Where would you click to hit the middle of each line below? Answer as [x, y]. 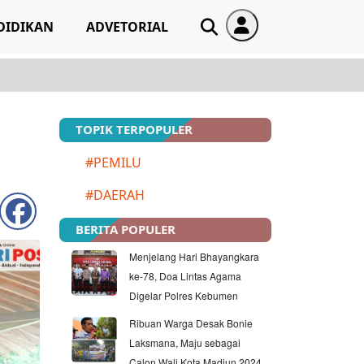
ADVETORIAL [127, 27]
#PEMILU [113, 162]
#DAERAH [115, 195]
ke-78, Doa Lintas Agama [185, 276]
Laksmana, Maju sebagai [185, 342]
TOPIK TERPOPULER [134, 129]
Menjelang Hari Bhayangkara [194, 256]
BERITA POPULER [126, 229]
